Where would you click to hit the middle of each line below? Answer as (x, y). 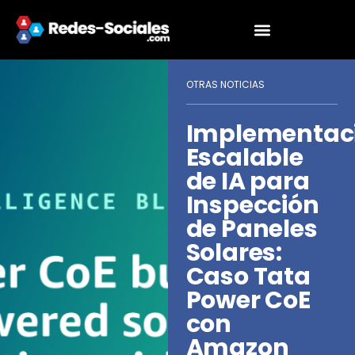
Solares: (234, 253)
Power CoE (248, 301)
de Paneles (252, 229)
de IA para (248, 182)
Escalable (244, 158)
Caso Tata (248, 277)
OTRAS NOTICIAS (225, 84)
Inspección (252, 206)
